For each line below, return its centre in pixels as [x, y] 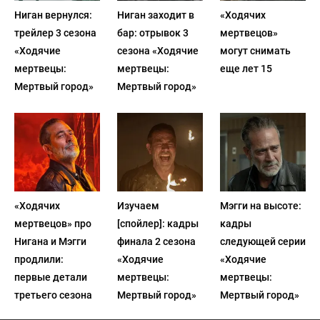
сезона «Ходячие [157, 51]
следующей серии [262, 241]
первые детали [51, 277]
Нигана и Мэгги [50, 241]
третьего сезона [53, 295]
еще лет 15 [246, 69]
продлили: [39, 259]
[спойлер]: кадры [157, 224]
